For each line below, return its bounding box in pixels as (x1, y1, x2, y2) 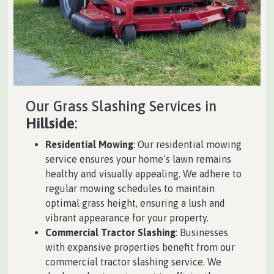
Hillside (26, 115, 75, 132)
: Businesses (176, 227, 228, 239)
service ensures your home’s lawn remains (45, 154, 231, 165)
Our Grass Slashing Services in (26, 98, 217, 115)
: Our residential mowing (133, 139, 242, 150)
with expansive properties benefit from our (45, 242, 235, 253)
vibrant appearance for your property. (45, 212, 209, 224)
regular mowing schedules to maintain (45, 183, 215, 194)
